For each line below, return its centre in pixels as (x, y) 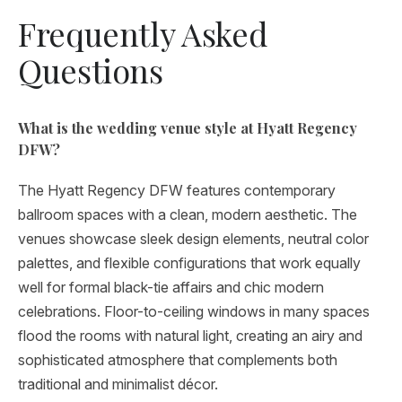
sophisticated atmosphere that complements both (178, 360)
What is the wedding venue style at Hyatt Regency (188, 128)
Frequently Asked (143, 33)
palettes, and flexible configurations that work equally (189, 263)
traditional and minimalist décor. (118, 384)
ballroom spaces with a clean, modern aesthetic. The (188, 214)
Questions (91, 70)
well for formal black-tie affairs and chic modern (171, 287)
